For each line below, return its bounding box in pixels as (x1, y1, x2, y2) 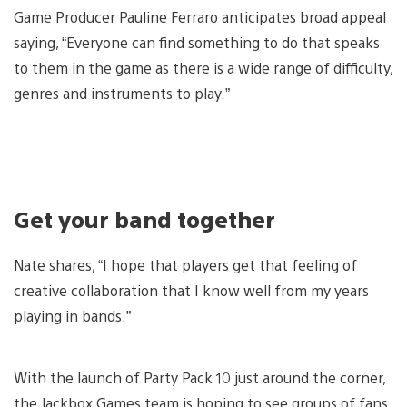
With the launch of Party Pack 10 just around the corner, (14, 368, 385, 388)
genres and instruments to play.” (14, 84, 233, 104)
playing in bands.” (14, 306, 134, 326)
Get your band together (14, 204, 275, 234)
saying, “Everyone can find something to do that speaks (14, 33, 380, 53)
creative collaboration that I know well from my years (14, 281, 369, 301)
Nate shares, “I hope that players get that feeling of (14, 255, 357, 275)
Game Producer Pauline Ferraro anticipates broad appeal (14, 7, 386, 27)
